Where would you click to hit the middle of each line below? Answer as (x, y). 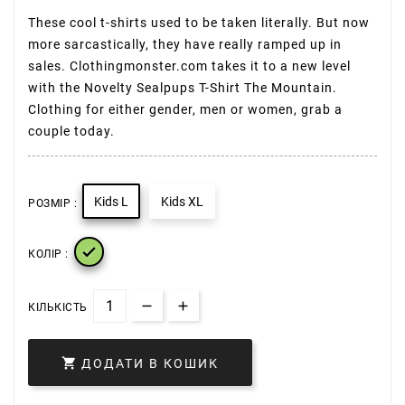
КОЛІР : (48, 254)
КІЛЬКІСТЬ (58, 307)
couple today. (71, 131)
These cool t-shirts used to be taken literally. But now (199, 23)
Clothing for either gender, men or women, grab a (185, 109)
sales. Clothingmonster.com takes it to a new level (189, 66)
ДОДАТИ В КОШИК (150, 364)
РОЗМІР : (52, 203)
